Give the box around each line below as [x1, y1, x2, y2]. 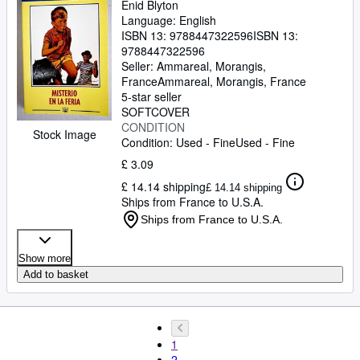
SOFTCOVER [121, 104, 190, 120]
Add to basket [23, 268, 88, 280]
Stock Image [32, 126, 96, 142]
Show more [18, 252, 71, 264]
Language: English [121, 12, 216, 28]
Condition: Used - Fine [121, 134, 235, 150]
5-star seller [121, 88, 182, 104]
